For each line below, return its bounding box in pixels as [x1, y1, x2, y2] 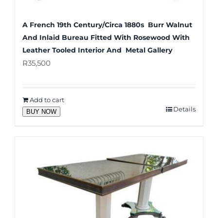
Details [173, 105, 196, 113]
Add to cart [30, 95, 64, 104]
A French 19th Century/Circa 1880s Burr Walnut [22, 20, 192, 29]
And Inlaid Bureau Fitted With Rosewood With [22, 33, 190, 42]
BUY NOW [26, 108, 56, 115]
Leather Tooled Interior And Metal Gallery [22, 45, 172, 54]
